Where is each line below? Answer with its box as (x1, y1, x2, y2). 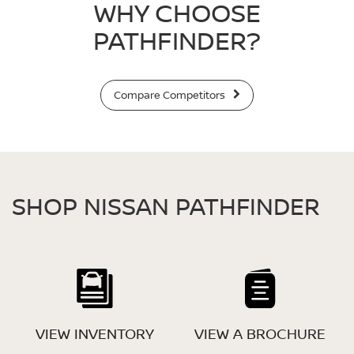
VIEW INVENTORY (35, 323, 154, 343)
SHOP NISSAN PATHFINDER (12, 190, 320, 223)
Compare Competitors (114, 88, 228, 103)
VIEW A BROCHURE (194, 323, 326, 343)
